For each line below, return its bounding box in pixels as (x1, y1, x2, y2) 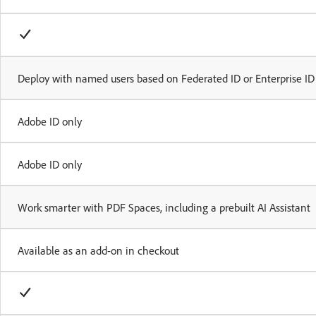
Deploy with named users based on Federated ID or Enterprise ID (18, 71, 315, 85)
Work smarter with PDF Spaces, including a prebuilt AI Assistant (18, 200, 310, 214)
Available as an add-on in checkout (18, 243, 179, 257)
